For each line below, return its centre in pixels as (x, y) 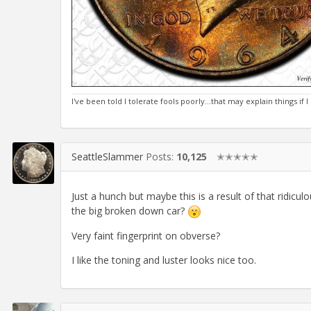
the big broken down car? (129, 211)
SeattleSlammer (107, 156)
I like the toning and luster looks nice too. (164, 260)
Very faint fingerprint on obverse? (146, 236)
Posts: (161, 156)
